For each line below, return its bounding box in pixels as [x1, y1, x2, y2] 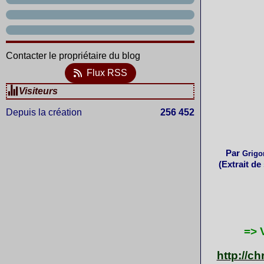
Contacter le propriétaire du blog [6, 51, 140, 61]
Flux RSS [86, 68, 127, 78]
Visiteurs [19, 86, 58, 96]
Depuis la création [6, 107, 82, 117]
